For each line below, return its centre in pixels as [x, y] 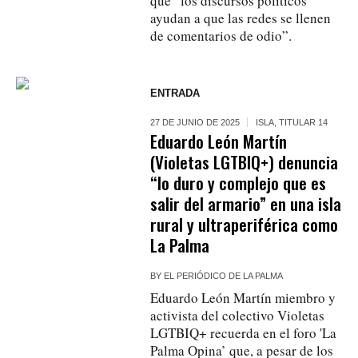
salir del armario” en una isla [246, 203]
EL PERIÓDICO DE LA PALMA [224, 275]
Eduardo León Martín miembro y [243, 297]
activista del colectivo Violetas [238, 315]
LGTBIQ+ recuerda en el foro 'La [244, 332]
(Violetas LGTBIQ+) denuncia [245, 161]
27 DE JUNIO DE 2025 [195, 122]
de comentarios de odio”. [221, 35]
